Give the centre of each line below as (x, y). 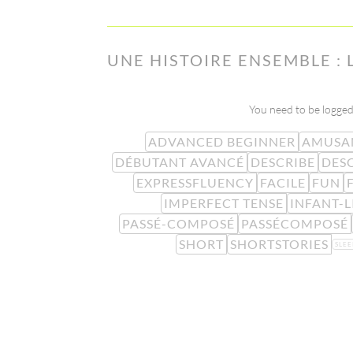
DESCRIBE (283, 162)
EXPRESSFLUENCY (195, 182)
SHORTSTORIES (279, 243)
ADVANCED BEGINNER (221, 141)
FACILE (282, 182)
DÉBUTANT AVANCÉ (180, 162)
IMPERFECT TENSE (224, 203)
